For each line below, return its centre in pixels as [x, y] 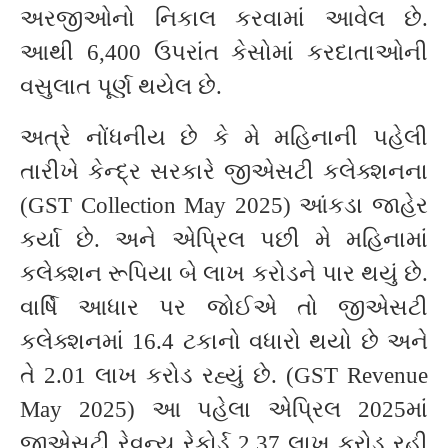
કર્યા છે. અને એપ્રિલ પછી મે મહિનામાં [224, 239]
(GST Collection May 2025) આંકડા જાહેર [224, 205]
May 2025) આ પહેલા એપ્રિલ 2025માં [224, 409]
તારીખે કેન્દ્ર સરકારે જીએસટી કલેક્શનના [224, 171]
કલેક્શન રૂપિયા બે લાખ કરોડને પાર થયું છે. [224, 273]
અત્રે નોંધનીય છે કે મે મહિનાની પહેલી [224, 137]
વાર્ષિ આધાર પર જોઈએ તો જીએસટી [224, 307]
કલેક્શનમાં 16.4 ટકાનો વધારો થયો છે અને [224, 341]
